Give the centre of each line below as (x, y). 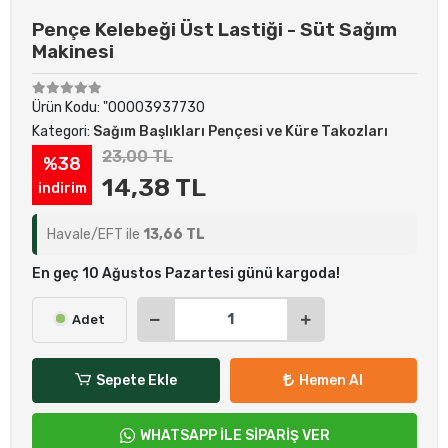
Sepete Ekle (136, 380)
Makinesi (73, 51)
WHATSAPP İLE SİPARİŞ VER (234, 435)
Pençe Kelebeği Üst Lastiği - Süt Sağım (214, 29)
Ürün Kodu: (67, 107)
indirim (62, 189)
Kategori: (62, 131)
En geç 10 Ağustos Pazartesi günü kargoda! (186, 273)
